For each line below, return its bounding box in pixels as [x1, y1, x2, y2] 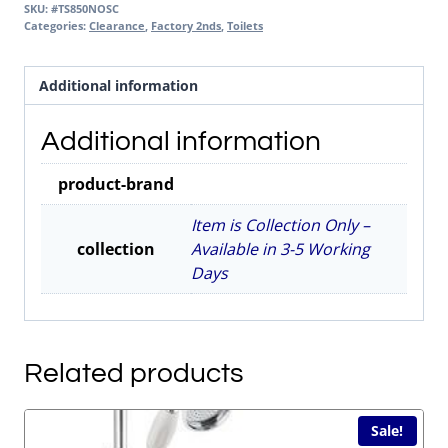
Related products [24, 358, 244, 388]
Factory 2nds [151, 17, 221, 33]
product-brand [58, 173, 174, 196]
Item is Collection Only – [191, 214, 370, 237]
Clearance [89, 17, 145, 33]
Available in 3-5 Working [191, 238, 370, 261]
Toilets [227, 17, 263, 33]
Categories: [24, 17, 89, 33]
